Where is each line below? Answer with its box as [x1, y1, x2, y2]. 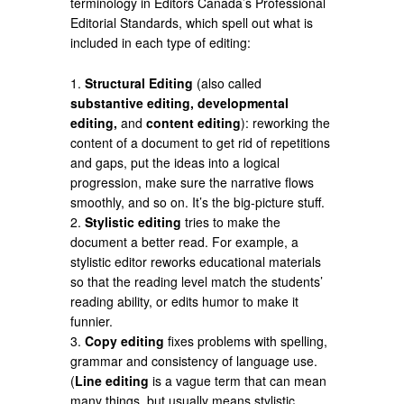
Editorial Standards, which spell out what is [70, 13, 314, 32]
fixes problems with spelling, [164, 331, 328, 350]
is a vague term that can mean [149, 371, 327, 390]
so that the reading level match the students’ [70, 271, 324, 290]
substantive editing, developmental [70, 93, 289, 112]
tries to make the [181, 212, 281, 231]
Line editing [75, 371, 150, 390]
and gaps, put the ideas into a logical [70, 152, 280, 171]
